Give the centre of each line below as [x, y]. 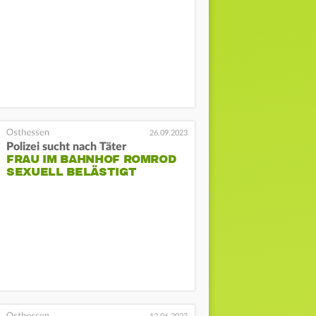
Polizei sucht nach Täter [67, 146]
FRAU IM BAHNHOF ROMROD [91, 159]
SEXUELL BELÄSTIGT [72, 172]
